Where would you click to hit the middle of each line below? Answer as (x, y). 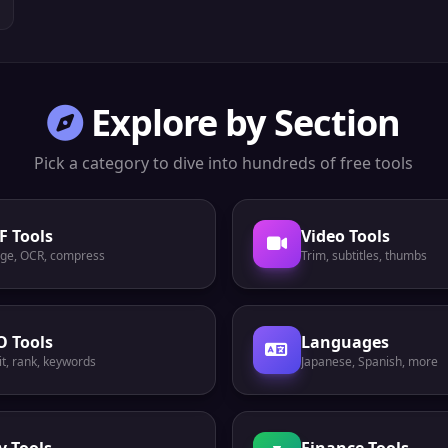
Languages (344, 342)
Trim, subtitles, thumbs (363, 255)
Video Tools (345, 236)
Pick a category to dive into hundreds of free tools (224, 163)
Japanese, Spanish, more (369, 361)
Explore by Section (245, 122)
